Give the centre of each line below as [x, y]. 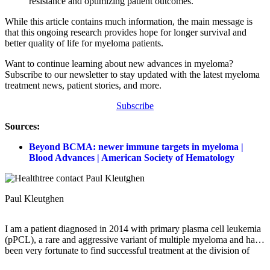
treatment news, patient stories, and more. [84, 86]
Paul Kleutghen [34, 199]
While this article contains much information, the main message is [129, 22]
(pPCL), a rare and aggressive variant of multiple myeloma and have [134, 240]
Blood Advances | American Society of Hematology [132, 158]
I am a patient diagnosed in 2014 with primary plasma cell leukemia [133, 229]
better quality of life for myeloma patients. [84, 43]
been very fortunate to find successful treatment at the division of [127, 251]
